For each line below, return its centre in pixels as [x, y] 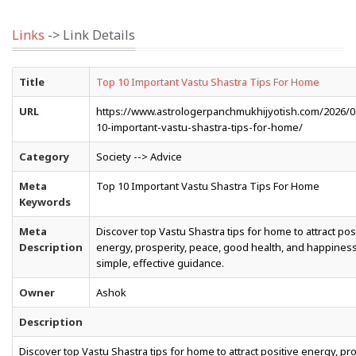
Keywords [45, 202]
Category [44, 157]
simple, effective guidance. [160, 263]
